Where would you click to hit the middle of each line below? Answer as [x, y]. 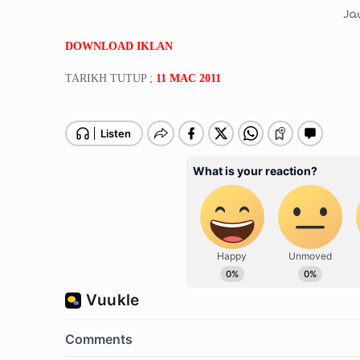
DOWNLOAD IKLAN [119, 46]
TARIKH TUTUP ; [109, 78]
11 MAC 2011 [189, 78]
